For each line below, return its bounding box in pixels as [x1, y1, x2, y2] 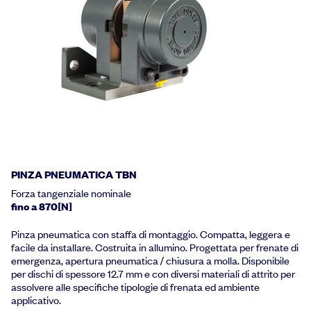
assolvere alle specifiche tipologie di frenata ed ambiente [11, 280, 260, 294]
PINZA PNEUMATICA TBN [11, 167, 137, 181]
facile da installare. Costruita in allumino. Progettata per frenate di [11, 240, 299, 255]
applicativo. [11, 293, 61, 308]
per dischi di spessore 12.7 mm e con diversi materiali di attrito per [11, 267, 295, 281]
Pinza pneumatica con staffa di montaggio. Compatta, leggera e [11, 227, 290, 242]
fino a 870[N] [11, 199, 72, 213]
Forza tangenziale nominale [11, 185, 131, 200]
